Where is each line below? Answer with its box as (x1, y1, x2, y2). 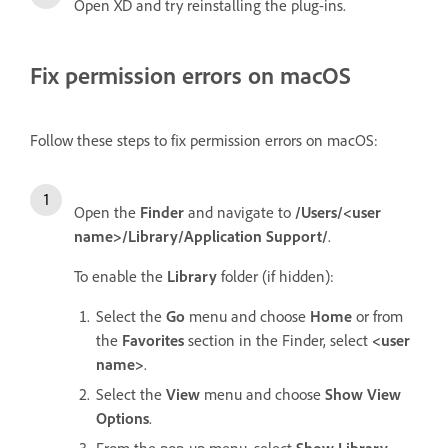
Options (96, 408, 149, 429)
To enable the (74, 266, 167, 287)
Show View (325, 384, 401, 405)
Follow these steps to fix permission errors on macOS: (30, 130, 378, 151)
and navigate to (184, 202, 295, 223)
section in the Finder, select (184, 330, 372, 351)
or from (352, 306, 403, 327)
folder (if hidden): (217, 266, 334, 287)
